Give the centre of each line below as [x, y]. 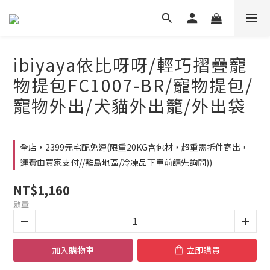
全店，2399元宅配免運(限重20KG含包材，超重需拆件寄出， [134, 147]
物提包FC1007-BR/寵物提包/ [133, 85]
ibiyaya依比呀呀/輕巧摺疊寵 [130, 64]
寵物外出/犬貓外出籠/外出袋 [130, 105]
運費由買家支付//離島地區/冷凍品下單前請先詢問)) [116, 162]
